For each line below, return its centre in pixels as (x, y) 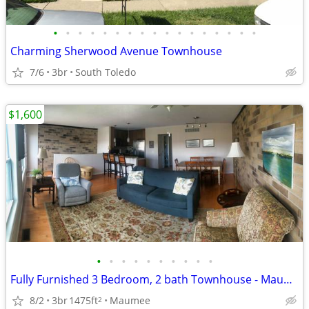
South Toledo (106, 72)
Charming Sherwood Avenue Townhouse (116, 51)
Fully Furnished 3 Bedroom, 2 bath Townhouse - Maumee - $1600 (288, 279)
